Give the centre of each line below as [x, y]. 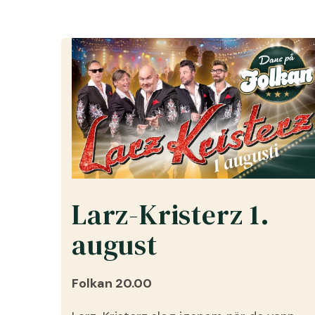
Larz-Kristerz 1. [171, 214]
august [115, 244]
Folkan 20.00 [112, 283]
